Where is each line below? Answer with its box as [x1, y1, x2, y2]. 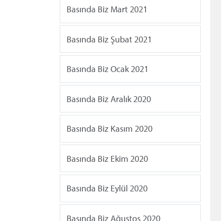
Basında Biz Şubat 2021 [67, 33, 152, 45]
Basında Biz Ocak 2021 [67, 63, 148, 75]
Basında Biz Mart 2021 [67, 3, 147, 15]
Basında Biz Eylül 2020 [67, 183, 147, 194]
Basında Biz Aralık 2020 [67, 93, 151, 105]
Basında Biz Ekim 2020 [67, 152, 148, 164]
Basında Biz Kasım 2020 [67, 123, 152, 135]
